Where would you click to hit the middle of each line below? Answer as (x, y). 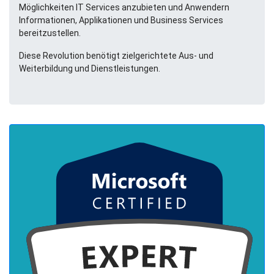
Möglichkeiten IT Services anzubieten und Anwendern (124, 7)
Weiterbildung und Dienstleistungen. (90, 68)
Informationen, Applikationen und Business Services (121, 20)
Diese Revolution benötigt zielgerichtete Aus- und (116, 56)
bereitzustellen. (50, 33)
